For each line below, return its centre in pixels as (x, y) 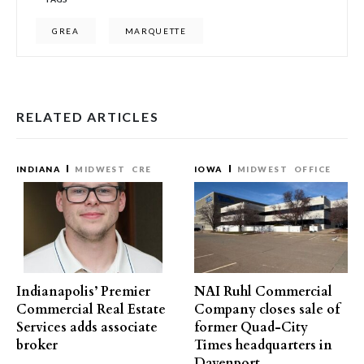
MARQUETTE (156, 31)
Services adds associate (87, 327)
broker (37, 345)
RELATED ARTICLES (88, 117)
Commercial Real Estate (91, 310)
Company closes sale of (267, 310)
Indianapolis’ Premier (83, 292)
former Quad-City (251, 327)
